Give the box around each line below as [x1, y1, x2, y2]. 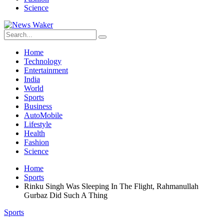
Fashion [24, 138, 49, 146]
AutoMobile [24, 111, 62, 119]
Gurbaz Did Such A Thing [24, 191, 107, 199]
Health [24, 129, 45, 137]
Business [24, 102, 52, 110]
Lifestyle [24, 120, 51, 128]
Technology [24, 57, 61, 65]
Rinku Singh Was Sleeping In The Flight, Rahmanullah [24, 182, 198, 190]
